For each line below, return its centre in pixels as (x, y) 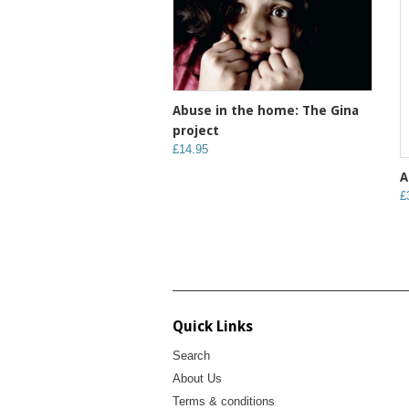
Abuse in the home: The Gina (266, 111)
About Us (197, 379)
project (196, 131)
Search (191, 356)
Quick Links (213, 327)
